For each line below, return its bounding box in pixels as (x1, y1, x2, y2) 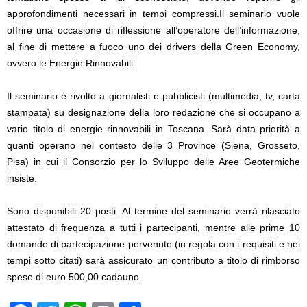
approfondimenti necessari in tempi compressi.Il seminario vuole (7, 8, 300, 19)
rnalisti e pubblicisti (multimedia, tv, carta (121, 90, 300, 101)
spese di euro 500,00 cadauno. (7, 271, 142, 282)
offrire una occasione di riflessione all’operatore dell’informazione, (7, 25, 300, 36)
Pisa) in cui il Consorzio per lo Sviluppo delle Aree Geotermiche (7, 156, 300, 167)
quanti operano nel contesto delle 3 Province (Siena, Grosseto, (7, 140, 300, 151)
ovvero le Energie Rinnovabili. (7, 58, 136, 69)
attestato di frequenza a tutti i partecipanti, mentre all (7, 222, 250, 233)
